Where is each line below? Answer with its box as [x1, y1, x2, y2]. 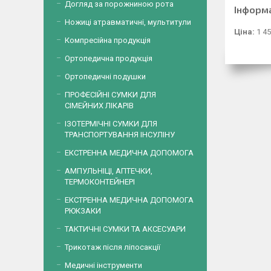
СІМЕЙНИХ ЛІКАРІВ [65, 101, 134, 110]
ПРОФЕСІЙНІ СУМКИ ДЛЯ [65, 90, 156, 99]
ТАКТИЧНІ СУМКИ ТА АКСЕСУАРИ [65, 224, 186, 233]
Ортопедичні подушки [65, 72, 146, 81]
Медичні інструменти [65, 261, 142, 270]
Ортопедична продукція [65, 54, 152, 63]
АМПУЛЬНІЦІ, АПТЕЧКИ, [65, 166, 152, 175]
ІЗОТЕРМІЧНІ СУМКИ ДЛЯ [65, 119, 157, 128]
